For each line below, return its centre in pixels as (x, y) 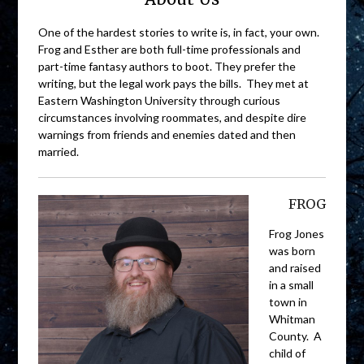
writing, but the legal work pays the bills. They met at (174, 84)
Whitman (292, 319)
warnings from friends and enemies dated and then (167, 135)
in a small (291, 285)
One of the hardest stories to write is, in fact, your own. (179, 32)
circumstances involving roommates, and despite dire (173, 118)
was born (292, 251)
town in (288, 302)
